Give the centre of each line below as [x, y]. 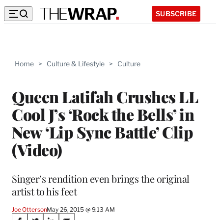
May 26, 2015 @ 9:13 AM [81, 209]
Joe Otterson [29, 209]
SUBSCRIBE [176, 13]
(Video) [37, 149]
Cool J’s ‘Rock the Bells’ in [103, 114]
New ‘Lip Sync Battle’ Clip [102, 132]
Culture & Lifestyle [76, 64]
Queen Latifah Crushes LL [105, 96]
